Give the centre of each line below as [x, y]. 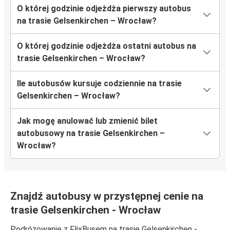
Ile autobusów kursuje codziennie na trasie [99, 84]
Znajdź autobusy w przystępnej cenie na [107, 196]
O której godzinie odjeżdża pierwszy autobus [104, 9]
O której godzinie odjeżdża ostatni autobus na [107, 46]
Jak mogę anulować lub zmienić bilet [87, 121]
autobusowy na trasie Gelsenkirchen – [91, 133]
